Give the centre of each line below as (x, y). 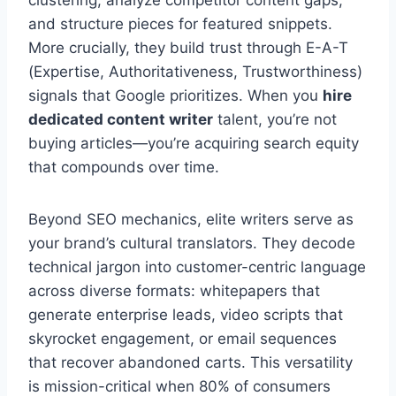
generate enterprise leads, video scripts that (186, 314)
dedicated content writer (121, 119)
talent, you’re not (275, 119)
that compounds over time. (124, 167)
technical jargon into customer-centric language (197, 267)
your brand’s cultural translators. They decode (192, 243)
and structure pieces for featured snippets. (180, 23)
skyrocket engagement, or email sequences (183, 338)
